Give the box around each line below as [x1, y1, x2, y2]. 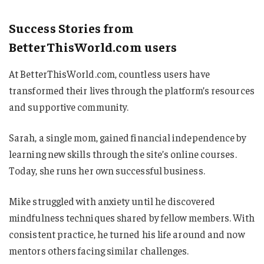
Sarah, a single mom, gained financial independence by [9, 131, 247, 144]
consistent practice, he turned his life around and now [9, 227, 245, 240]
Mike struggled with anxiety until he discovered [9, 194, 215, 207]
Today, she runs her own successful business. [9, 164, 205, 177]
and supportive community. [9, 100, 129, 114]
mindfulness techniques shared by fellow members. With [9, 210, 255, 224]
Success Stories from [9, 19, 134, 36]
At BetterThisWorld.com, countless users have [9, 67, 210, 81]
